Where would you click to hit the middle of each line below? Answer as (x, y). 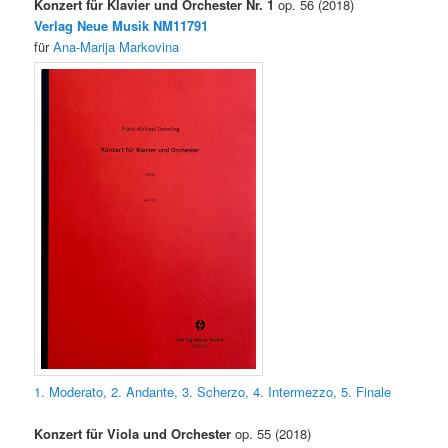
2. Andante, (145, 392)
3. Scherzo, (216, 392)
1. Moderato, (71, 392)
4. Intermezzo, (295, 392)
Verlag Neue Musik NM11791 (121, 25)
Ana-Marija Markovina (116, 46)
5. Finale (366, 392)
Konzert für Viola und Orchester (133, 434)
